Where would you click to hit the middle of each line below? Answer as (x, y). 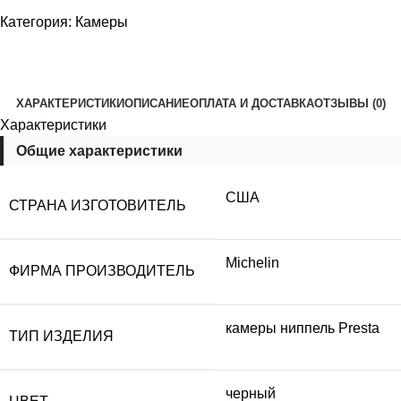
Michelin (252, 263)
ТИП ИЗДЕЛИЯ (61, 337)
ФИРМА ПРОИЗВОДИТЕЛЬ (102, 271)
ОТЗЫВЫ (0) (350, 104)
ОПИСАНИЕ (157, 104)
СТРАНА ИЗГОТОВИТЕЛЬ (98, 206)
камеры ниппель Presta (303, 328)
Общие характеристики (99, 151)
